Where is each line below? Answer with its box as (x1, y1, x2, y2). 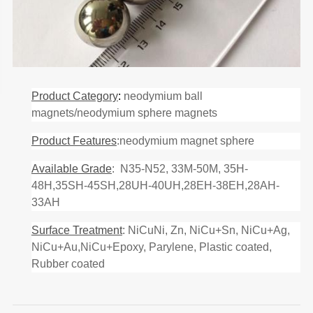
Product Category (31, 90, 118, 103)
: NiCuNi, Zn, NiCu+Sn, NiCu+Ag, (122, 224, 290, 237)
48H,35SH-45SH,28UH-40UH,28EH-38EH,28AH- (31, 180, 279, 192)
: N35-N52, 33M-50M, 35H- (111, 163, 248, 175)
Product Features (31, 135, 117, 147)
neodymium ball (120, 90, 203, 103)
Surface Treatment (31, 224, 122, 237)
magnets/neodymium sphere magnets (31, 107, 217, 119)
